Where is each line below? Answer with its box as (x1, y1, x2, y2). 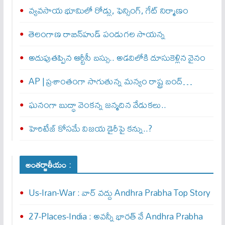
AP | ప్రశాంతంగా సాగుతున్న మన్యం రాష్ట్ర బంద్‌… (28, 72, 192, 90)
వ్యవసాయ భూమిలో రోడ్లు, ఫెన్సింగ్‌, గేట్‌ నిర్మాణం (28, 2, 188, 19)
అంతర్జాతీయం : (25, 157, 71, 173)
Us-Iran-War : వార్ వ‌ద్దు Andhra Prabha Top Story (28, 184, 210, 201)
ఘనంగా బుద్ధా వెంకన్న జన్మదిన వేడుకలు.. (28, 96, 166, 114)
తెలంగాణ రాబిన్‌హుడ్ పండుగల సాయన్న (28, 25, 165, 43)
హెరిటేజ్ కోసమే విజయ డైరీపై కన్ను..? (28, 120, 152, 137)
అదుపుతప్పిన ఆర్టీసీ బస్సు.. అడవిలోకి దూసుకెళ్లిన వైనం (28, 49, 205, 66)
